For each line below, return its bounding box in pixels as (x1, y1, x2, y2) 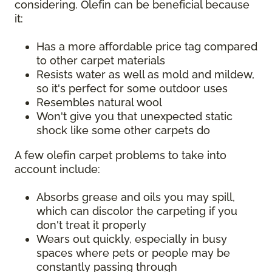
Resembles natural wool (36, 95, 162, 109)
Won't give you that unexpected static (36, 109, 233, 123)
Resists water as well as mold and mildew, (36, 67, 254, 81)
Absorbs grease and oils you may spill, (36, 190, 235, 203)
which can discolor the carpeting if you (36, 204, 237, 217)
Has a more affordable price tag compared (36, 39, 257, 53)
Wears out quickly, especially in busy (36, 232, 227, 245)
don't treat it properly (36, 218, 146, 231)
